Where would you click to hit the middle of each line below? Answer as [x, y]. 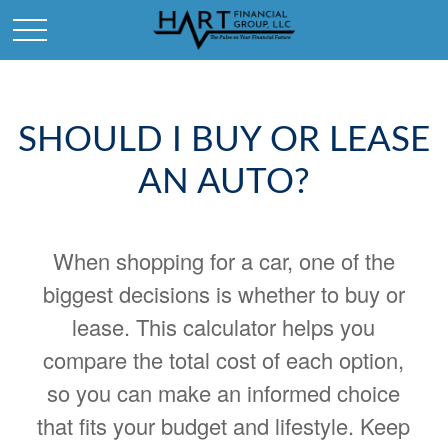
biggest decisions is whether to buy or [223, 293]
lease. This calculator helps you [224, 326]
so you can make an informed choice [224, 392]
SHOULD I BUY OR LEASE [224, 140]
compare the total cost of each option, [224, 359]
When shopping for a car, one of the [223, 260]
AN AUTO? [224, 182]
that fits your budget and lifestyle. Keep [224, 425]
